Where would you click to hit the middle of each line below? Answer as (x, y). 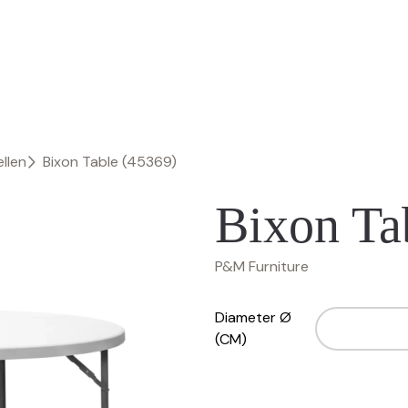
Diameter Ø (253, 317)
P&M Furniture (262, 266)
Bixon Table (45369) (109, 162)
